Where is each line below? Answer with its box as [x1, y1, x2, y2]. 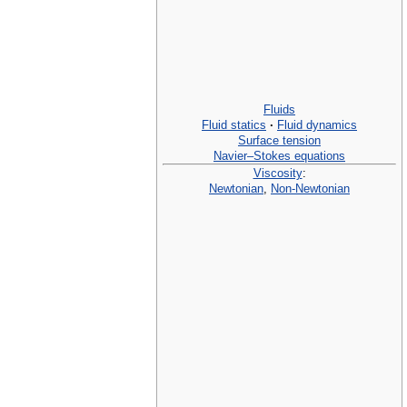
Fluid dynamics [277, 117, 357, 132]
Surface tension [238, 133, 321, 147]
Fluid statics [202, 117, 266, 132]
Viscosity [253, 165, 303, 180]
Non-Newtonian [271, 181, 350, 195]
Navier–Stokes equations [213, 148, 345, 163]
